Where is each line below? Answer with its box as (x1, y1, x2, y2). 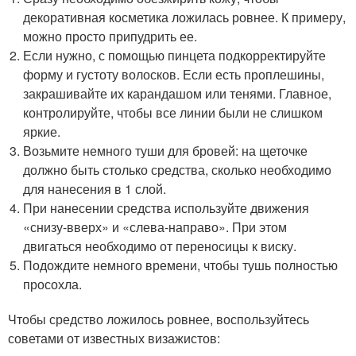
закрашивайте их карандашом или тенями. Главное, (23, 84, 332, 103)
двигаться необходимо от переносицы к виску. (23, 237, 297, 255)
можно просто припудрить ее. (23, 27, 198, 45)
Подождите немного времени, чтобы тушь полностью (23, 256, 339, 274)
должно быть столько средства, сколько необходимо (23, 161, 332, 179)
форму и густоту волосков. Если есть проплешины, (23, 65, 325, 83)
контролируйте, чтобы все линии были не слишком (23, 103, 323, 122)
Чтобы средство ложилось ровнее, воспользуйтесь (8, 310, 309, 328)
